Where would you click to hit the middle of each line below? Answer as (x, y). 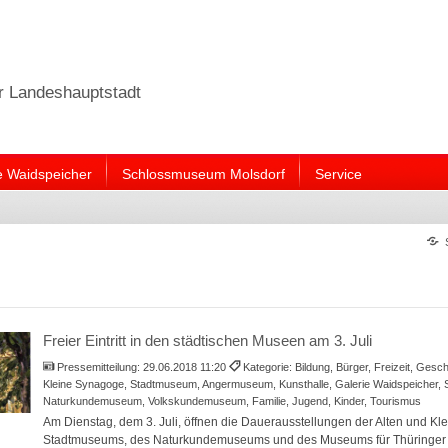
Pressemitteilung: (100, 366)
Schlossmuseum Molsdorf (203, 173)
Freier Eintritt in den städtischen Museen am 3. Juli (207, 340)
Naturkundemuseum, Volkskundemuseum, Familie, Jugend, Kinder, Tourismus (231, 400)
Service (338, 173)
